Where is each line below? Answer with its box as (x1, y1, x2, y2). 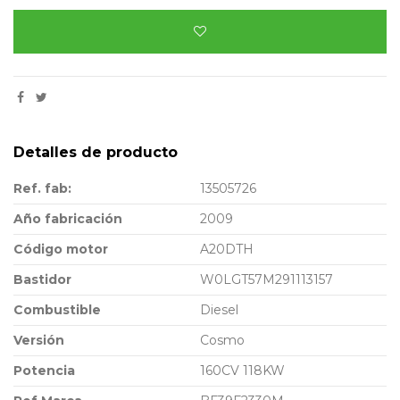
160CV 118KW (200, 362, 285, 379)
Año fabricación (13, 211, 122, 228)
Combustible (13, 302, 101, 319)
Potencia (13, 362, 75, 379)
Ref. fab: (13, 180, 71, 197)
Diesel (200, 302, 238, 319)
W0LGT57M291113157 (200, 271, 333, 288)
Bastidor (13, 271, 71, 288)
